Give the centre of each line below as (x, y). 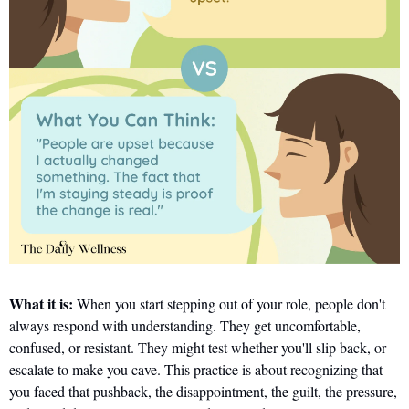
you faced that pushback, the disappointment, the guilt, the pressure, (203, 392)
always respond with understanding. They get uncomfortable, (185, 326)
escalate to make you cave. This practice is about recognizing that (196, 370)
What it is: (41, 304)
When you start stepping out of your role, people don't (229, 304)
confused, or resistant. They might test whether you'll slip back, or (198, 348)
